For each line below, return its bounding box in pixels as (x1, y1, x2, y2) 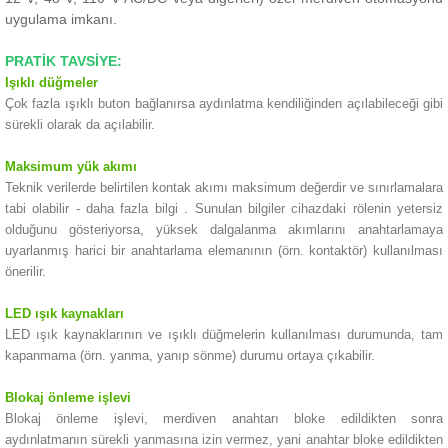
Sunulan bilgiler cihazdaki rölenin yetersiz (194, 201, 444, 216)
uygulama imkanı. (5, 11, 117, 27)
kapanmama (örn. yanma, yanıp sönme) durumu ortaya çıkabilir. (5, 348, 375, 363)
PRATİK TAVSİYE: (5, 53, 122, 69)
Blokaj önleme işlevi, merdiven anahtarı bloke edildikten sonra (5, 411, 443, 426)
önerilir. (5, 264, 46, 279)
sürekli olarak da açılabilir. (5, 117, 155, 132)
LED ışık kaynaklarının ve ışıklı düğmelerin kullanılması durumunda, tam (5, 327, 443, 342)
